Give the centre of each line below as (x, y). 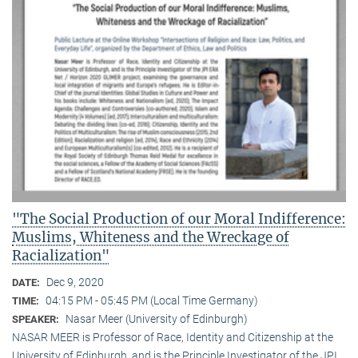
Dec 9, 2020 (75, 282)
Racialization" (61, 256)
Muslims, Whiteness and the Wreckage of (151, 238)
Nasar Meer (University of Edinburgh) (157, 319)
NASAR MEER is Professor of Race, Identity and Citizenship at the (173, 338)
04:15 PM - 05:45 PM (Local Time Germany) (152, 301)
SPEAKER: (37, 320)
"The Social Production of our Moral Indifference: (179, 219)
